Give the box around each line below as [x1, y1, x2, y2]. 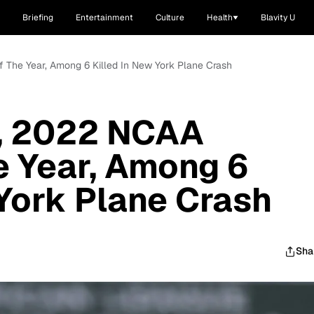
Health [207, 12, 233, 23]
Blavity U [261, 12, 295, 23]
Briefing [22, 12, 53, 23]
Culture [156, 12, 184, 23]
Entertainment [76, 12, 133, 23]
